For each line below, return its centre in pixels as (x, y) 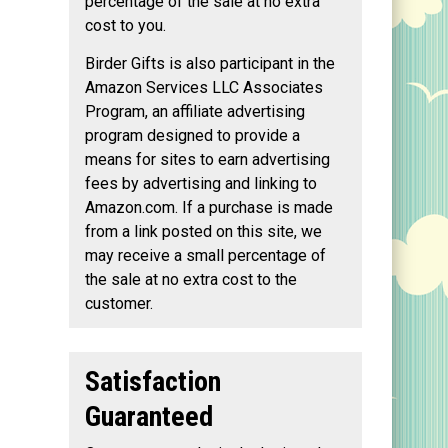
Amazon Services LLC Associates (204, 88)
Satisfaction (153, 382)
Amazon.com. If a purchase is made (209, 208)
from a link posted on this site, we (203, 232)
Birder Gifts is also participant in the (210, 64)
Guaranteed (149, 417)
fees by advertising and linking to (201, 184)
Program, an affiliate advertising (195, 112)
